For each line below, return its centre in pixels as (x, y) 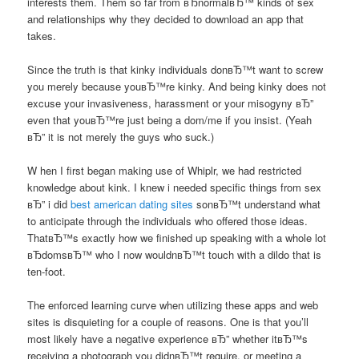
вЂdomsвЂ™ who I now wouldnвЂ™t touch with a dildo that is (175, 255)
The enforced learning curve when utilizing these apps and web (173, 305)
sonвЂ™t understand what (257, 204)
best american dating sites (132, 204)
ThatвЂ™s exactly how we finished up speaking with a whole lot (177, 238)
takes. (42, 35)
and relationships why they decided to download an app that (166, 18)
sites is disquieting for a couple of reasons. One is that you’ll (168, 322)
